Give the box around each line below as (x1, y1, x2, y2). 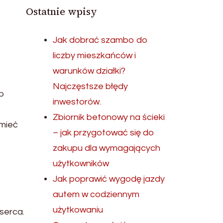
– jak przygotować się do (53, 128, 155, 137)
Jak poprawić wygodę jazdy (53, 174, 165, 184)
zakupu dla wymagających (53, 143, 161, 153)
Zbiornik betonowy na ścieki (53, 112, 165, 122)
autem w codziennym (53, 190, 140, 199)
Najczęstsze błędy (53, 82, 128, 91)
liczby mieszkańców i (53, 51, 136, 60)
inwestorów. (53, 97, 102, 107)
